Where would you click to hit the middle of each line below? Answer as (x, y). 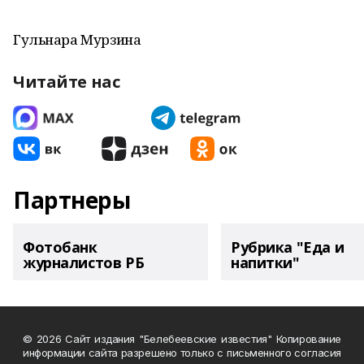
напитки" (265, 262)
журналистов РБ (84, 262)
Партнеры (72, 200)
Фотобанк (60, 247)
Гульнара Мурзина (77, 39)
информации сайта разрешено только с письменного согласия (182, 353)
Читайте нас (67, 82)
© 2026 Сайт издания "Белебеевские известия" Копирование (182, 339)
